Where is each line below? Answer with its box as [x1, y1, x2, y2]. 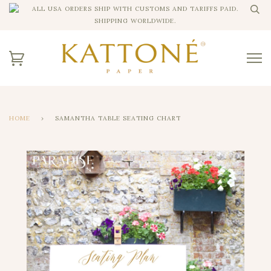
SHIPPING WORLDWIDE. [94, 17, 177, 25]
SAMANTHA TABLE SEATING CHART [55, 114, 181, 123]
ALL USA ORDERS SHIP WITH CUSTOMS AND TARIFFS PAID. [32, 5, 239, 13]
